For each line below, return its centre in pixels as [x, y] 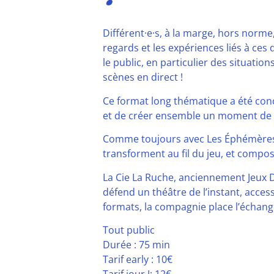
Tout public [129, 230]
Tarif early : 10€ [138, 259]
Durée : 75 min [136, 244]
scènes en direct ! [143, 77]
